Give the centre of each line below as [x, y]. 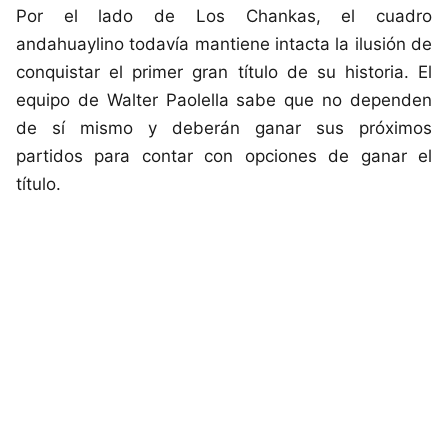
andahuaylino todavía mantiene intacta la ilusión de [224, 43]
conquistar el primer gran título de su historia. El [224, 71]
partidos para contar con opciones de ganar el [224, 155]
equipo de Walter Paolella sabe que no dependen [224, 99]
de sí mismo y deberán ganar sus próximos [224, 127]
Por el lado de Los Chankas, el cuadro [224, 15]
